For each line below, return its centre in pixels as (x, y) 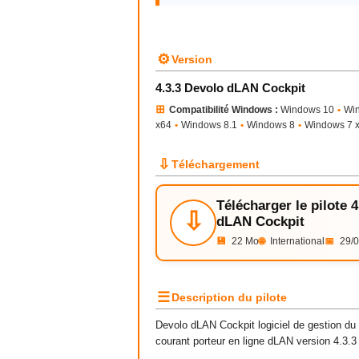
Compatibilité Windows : (224, 110)
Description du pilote (229, 297)
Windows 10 (306, 110)
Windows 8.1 (209, 125)
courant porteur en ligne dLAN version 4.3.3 (256, 341)
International (296, 241)
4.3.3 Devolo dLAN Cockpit (230, 88)
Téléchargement (216, 164)
